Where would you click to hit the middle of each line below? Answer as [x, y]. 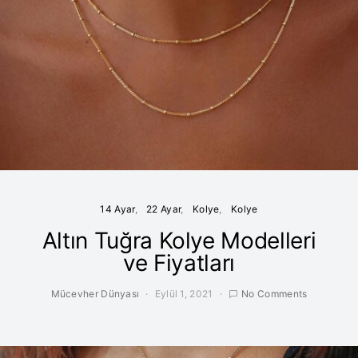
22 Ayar [164, 209]
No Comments [274, 294]
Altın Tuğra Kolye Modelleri [179, 241]
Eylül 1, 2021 [184, 294]
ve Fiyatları [179, 263]
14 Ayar [117, 209]
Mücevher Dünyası [95, 294]
